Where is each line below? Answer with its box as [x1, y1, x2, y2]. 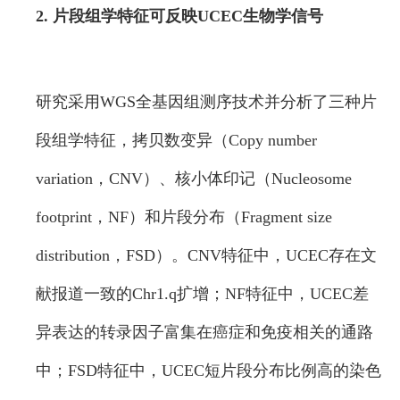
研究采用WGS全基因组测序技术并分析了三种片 [36, 93, 377, 112]
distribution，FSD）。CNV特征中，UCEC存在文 [36, 246, 377, 265]
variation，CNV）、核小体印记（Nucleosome [36, 170, 352, 188]
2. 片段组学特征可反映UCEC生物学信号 [36, 7, 323, 26]
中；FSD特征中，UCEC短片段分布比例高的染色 [36, 362, 381, 380]
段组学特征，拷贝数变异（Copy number [36, 131, 317, 150]
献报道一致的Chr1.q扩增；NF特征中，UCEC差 [36, 285, 369, 304]
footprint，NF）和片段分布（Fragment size [36, 208, 332, 227]
